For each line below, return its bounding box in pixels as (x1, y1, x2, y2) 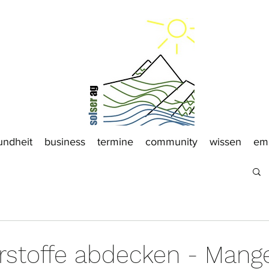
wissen (209, 136, 241, 148)
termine (97, 136, 133, 148)
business (44, 136, 85, 148)
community (145, 136, 198, 148)
